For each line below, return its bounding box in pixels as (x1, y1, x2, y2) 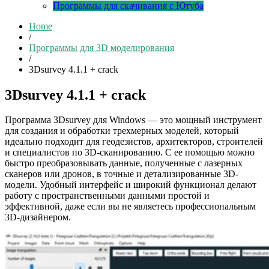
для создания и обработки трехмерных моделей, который (5, 125, 239, 136)
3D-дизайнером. (5, 212, 71, 223)
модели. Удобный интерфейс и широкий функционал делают (5, 180, 256, 190)
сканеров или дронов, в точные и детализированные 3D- (5, 169, 238, 180)
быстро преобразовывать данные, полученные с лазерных (5, 158, 243, 169)
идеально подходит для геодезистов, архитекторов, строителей (5, 136, 263, 147)
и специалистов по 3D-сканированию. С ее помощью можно (5, 147, 255, 158)
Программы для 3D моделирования (29, 42, 174, 53)
